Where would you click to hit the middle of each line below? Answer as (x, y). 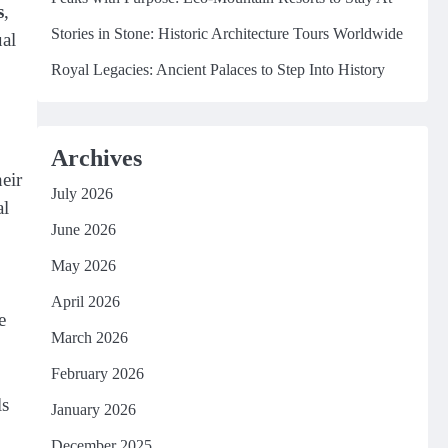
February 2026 (97, 373)
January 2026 (93, 409)
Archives (96, 158)
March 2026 (89, 337)
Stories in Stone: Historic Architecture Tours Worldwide (226, 33)
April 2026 (85, 301)
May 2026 (83, 265)
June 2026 (83, 229)
